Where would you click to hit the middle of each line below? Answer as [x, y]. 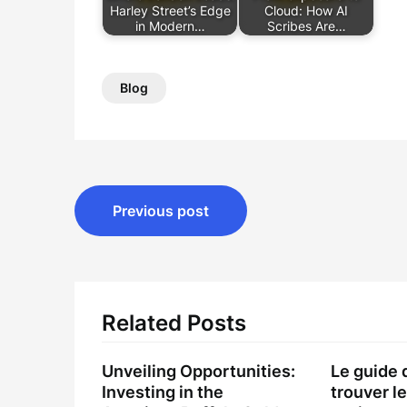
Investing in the [163, 392]
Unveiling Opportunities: [199, 371]
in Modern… [170, 26]
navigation [146, 240]
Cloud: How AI [306, 11]
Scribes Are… [306, 26]
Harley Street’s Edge [170, 11]
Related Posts [174, 323]
